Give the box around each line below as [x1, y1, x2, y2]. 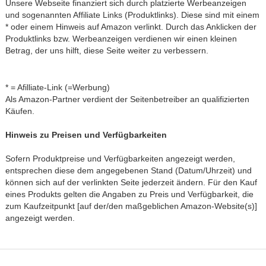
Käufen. [5, 106, 34, 116]
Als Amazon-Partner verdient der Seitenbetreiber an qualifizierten [5, 94, 249, 104]
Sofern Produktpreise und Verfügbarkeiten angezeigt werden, [5, 154, 235, 163]
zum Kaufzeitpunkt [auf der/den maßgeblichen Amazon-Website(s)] [5, 201, 257, 211]
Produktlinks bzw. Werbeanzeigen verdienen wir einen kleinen [5, 34, 237, 43]
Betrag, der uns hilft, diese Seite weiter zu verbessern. [5, 46, 208, 55]
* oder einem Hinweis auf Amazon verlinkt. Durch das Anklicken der [5, 22, 256, 31]
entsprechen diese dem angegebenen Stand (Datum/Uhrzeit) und [5, 166, 252, 175]
